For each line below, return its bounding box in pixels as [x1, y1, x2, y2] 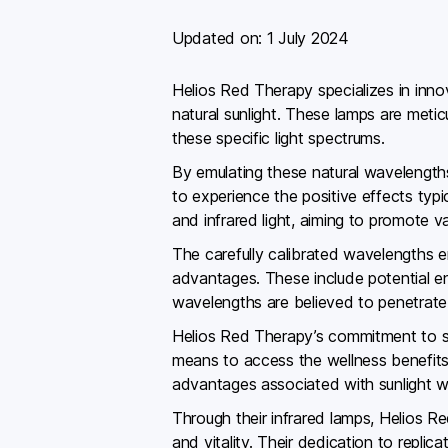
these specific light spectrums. [172, 128, 385, 148]
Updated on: [172, 27, 267, 48]
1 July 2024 [266, 27, 349, 48]
